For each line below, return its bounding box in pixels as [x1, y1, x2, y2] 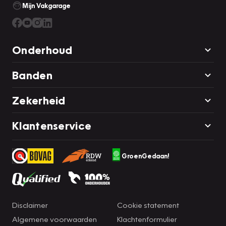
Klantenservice [12, 118, 92, 132]
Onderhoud [12, 42, 73, 56]
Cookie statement [117, 200, 179, 209]
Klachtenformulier [117, 214, 177, 223]
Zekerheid [12, 93, 66, 107]
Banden [12, 68, 52, 82]
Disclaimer [12, 200, 48, 209]
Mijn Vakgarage [22, 1, 71, 10]
